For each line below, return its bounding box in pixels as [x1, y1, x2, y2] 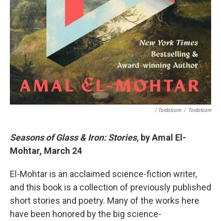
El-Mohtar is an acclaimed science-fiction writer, [10, 169, 197, 180]
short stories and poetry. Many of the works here [10, 195, 199, 206]
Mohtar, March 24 [10, 146, 82, 156]
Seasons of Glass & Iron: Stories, [10, 132, 139, 143]
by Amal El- [139, 132, 186, 143]
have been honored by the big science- [10, 209, 161, 220]
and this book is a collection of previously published [10, 182, 211, 193]
